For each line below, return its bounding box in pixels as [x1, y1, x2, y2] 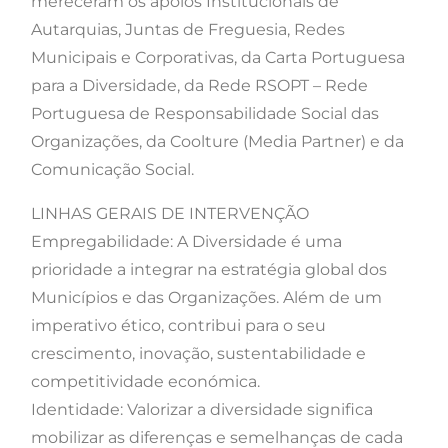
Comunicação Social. [31, 160, 194, 180]
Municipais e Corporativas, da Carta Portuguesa [31, 48, 405, 68]
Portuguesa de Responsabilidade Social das [31, 104, 379, 124]
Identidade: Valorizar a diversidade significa [31, 400, 373, 420]
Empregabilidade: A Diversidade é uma [31, 232, 342, 252]
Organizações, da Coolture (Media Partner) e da [31, 132, 404, 152]
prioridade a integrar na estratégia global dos [31, 260, 387, 280]
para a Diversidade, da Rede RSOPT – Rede [31, 76, 368, 96]
